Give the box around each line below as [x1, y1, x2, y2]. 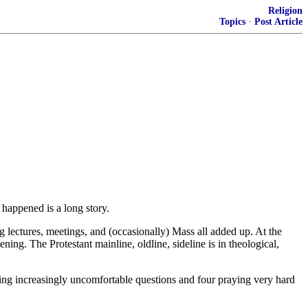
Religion [268, 5, 302, 16]
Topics [219, 16, 245, 27]
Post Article [254, 16, 302, 27]
